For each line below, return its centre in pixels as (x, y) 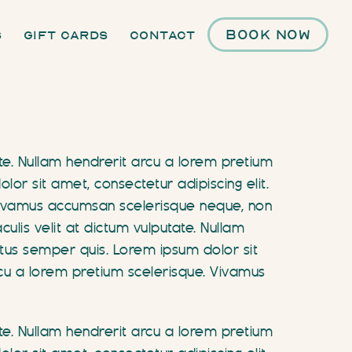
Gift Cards (66, 35)
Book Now (268, 35)
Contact (162, 35)
